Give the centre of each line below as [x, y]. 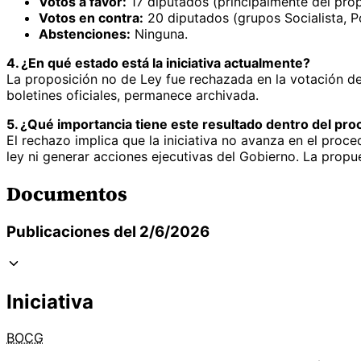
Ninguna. [159, 33]
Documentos [67, 193]
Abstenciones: [85, 33]
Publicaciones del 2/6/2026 [108, 232]
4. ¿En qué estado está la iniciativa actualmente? [158, 62]
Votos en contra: [91, 17]
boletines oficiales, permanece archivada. [133, 95]
